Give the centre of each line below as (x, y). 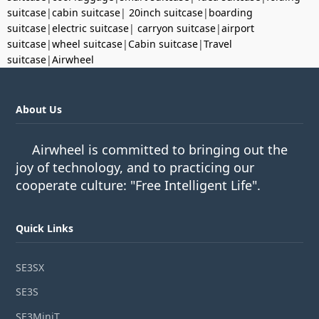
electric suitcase (90, 28)
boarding (231, 12)
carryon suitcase (177, 28)
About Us (39, 109)
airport (238, 28)
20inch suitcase (166, 12)
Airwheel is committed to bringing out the (160, 149)
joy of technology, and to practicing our (135, 167)
